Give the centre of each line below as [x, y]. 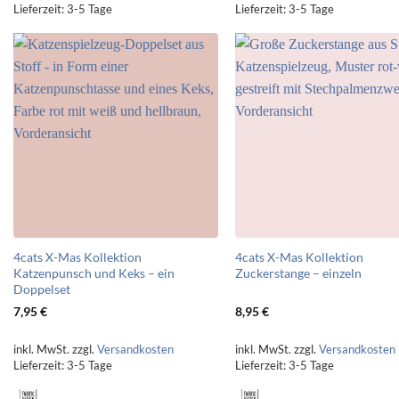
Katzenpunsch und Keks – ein [94, 273]
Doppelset [41, 289]
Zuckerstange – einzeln [299, 273]
